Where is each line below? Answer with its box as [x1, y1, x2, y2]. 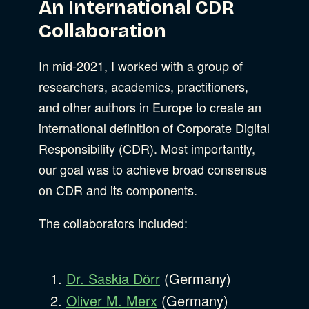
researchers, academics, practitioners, [39, 77, 248, 95]
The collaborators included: [39, 213, 188, 232]
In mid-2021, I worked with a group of [39, 56, 243, 74]
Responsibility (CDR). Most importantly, [39, 139, 255, 157]
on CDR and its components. [39, 180, 197, 199]
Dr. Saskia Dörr [66, 268, 160, 288]
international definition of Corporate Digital [39, 118, 270, 137]
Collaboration [39, 19, 166, 43]
